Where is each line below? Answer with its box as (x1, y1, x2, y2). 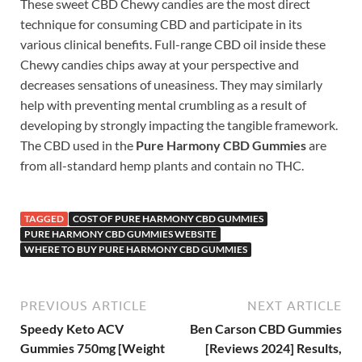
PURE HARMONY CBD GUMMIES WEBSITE (24, 227, 217, 240)
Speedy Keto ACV (20, 320, 124, 336)
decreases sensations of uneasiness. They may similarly (20, 76, 322, 92)
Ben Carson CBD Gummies (190, 320, 342, 336)
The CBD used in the (20, 137, 136, 153)
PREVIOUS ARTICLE (20, 297, 147, 313)
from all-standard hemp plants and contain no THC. (20, 157, 304, 173)
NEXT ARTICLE (247, 297, 342, 313)
